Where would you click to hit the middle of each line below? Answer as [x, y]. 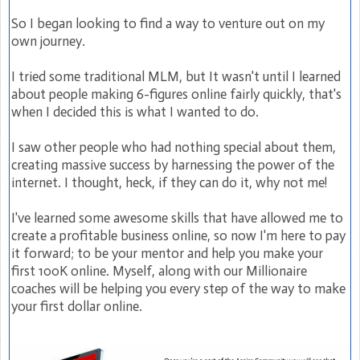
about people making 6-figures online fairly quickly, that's [176, 94]
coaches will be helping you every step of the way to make [178, 288]
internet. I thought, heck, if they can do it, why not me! [169, 182]
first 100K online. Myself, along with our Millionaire [159, 270]
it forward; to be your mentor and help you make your [167, 253]
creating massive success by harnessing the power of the [173, 164]
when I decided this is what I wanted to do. [135, 111]
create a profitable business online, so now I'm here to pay [178, 235]
